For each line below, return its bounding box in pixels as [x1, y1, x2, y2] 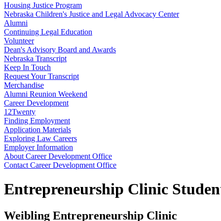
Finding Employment [4, 116, 70, 125]
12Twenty [4, 108, 36, 116]
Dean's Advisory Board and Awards [4, 45, 116, 54]
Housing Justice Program [4, 1, 82, 9]
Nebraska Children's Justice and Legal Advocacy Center [4, 10, 179, 18]
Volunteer [4, 37, 34, 45]
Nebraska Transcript [4, 54, 67, 63]
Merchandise [4, 81, 44, 89]
